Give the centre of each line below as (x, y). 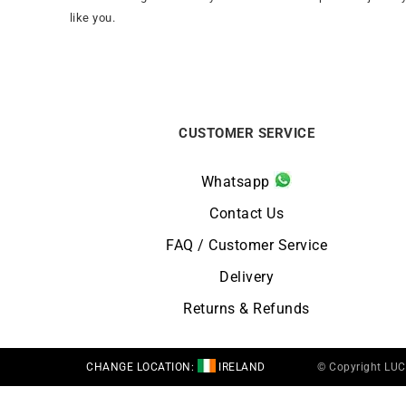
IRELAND (240, 367)
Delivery (246, 277)
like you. (92, 18)
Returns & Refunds (246, 309)
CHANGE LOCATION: (142, 367)
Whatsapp (237, 182)
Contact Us (246, 214)
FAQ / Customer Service (246, 246)
